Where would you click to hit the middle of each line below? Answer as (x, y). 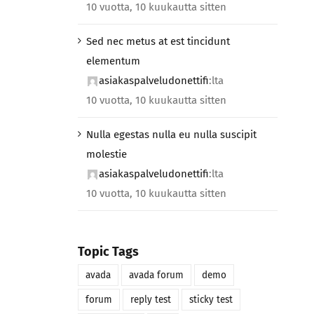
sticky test (211, 300)
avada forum (156, 275)
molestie (106, 154)
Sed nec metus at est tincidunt (158, 41)
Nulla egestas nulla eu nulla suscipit (171, 134)
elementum (113, 61)
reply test (150, 300)
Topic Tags (108, 251)
